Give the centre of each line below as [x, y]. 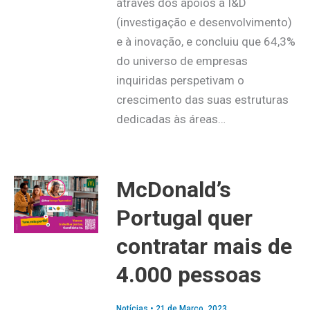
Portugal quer [184, 218]
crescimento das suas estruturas [202, 100]
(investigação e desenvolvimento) [204, 22]
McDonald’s [173, 190]
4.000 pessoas [189, 275]
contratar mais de [204, 247]
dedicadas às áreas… [171, 119]
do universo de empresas [182, 61]
